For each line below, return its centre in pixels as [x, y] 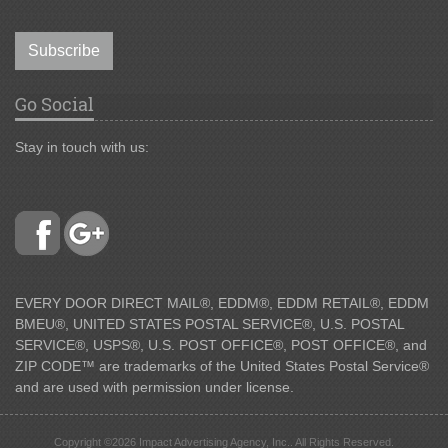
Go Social [54, 104]
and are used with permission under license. [154, 387]
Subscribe [64, 51]
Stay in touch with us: [82, 147]
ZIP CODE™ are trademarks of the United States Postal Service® [222, 366]
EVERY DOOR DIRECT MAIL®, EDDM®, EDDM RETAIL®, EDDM [222, 303]
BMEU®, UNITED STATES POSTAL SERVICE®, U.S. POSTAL [209, 324]
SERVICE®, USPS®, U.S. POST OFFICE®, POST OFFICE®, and [221, 345]
